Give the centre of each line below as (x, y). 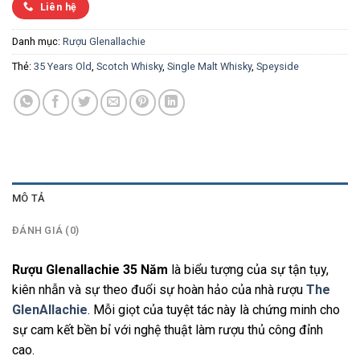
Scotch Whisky (129, 67)
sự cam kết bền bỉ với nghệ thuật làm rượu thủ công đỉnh (168, 330)
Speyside (278, 67)
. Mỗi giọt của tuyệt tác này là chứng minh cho (214, 310)
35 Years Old (63, 67)
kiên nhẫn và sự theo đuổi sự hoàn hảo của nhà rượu (159, 290)
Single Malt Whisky (209, 67)
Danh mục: (37, 42)
